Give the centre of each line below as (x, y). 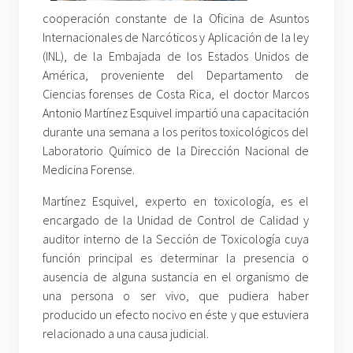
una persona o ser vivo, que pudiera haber (176, 296)
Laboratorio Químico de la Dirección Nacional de (176, 151)
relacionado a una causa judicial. (126, 334)
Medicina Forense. (89, 170)
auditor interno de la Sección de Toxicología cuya (176, 239)
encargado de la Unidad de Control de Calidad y (176, 220)
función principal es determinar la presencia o (176, 258)
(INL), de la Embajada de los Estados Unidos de (176, 56)
